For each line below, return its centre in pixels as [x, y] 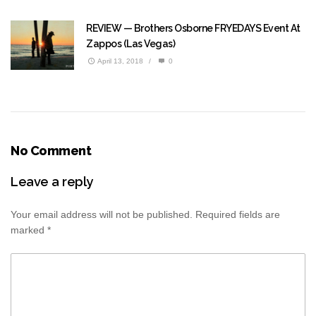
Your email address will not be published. [102, 215]
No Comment [51, 151]
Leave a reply [52, 182]
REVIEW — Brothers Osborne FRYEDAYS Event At [193, 29]
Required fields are [238, 215]
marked [29, 230]
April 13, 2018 [120, 61]
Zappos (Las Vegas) [130, 44]
